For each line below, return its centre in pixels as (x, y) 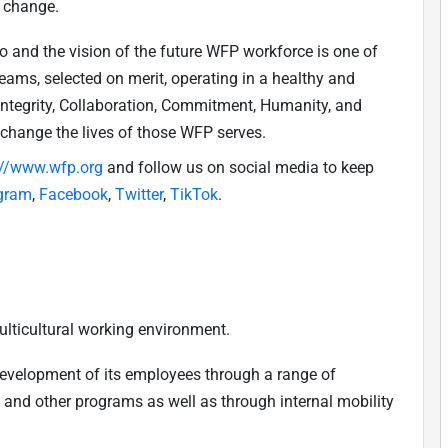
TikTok (194, 194)
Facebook (73, 194)
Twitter (139, 194)
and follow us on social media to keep (238, 167)
